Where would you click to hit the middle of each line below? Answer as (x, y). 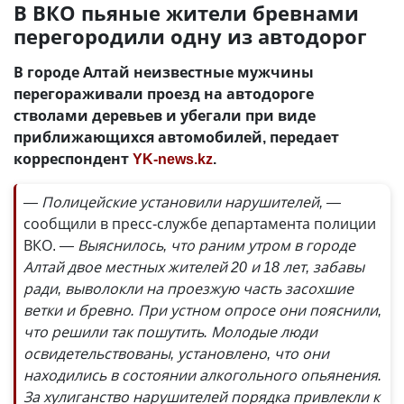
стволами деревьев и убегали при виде (165, 115)
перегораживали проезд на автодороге (164, 94)
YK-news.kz (173, 159)
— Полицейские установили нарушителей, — (182, 202)
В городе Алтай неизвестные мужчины (164, 72)
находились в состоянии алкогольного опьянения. (202, 375)
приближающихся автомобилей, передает (176, 137)
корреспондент (73, 159)
